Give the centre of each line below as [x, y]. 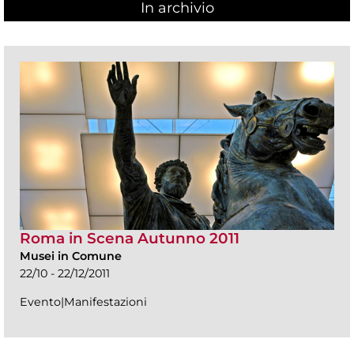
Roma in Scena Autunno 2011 [130, 238]
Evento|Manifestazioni [83, 301]
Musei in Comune [71, 256]
